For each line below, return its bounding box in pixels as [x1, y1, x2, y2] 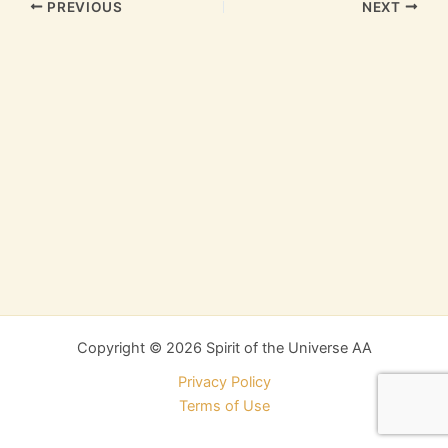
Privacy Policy [177, 373, 271, 391]
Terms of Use [178, 397, 270, 415]
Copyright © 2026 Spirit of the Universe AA [76, 339, 372, 357]
